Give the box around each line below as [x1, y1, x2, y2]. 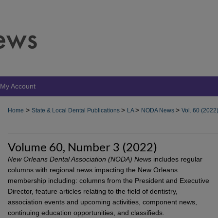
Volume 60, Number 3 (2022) [8, 140, 157, 154]
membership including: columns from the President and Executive [8, 177, 209, 184]
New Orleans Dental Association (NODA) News [8, 155, 151, 163]
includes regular [151, 155, 202, 163]
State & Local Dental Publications [32, 107, 121, 114]
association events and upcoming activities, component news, [8, 198, 197, 206]
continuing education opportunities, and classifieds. [8, 209, 164, 217]
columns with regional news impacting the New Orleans [8, 166, 178, 174]
